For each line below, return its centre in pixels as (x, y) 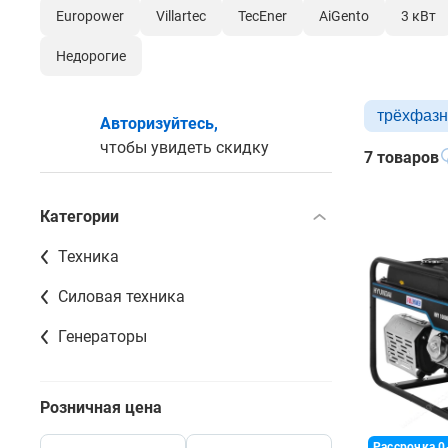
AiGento (344, 15)
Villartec (181, 15)
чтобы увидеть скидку (184, 147)
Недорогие (91, 55)
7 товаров (401, 157)
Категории (79, 216)
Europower (90, 15)
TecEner (262, 15)
